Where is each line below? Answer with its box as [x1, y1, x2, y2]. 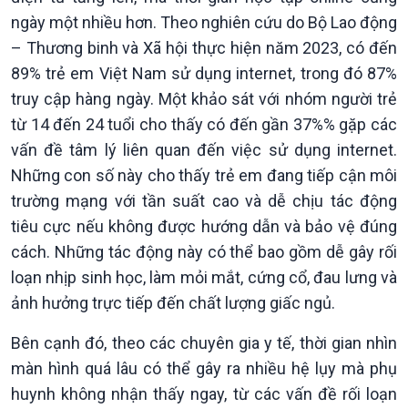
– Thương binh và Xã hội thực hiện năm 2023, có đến [11, 38, 397, 57]
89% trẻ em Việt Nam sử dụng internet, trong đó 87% [11, 64, 397, 83]
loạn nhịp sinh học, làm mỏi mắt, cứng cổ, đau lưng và [11, 268, 397, 287]
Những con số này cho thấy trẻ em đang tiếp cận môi [11, 166, 397, 185]
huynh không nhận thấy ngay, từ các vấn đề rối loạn [11, 384, 397, 403]
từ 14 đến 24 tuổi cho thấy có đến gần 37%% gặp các [11, 115, 397, 134]
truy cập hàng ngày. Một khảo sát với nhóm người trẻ [11, 89, 397, 108]
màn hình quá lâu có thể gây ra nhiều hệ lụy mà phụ [11, 359, 397, 378]
